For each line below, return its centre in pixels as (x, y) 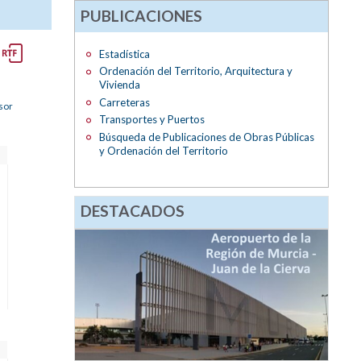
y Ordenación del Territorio (163, 151)
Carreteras (124, 102)
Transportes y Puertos (151, 120)
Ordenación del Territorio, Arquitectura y (195, 71)
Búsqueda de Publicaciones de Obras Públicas (206, 137)
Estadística (124, 54)
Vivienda (119, 85)
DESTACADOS (133, 211)
